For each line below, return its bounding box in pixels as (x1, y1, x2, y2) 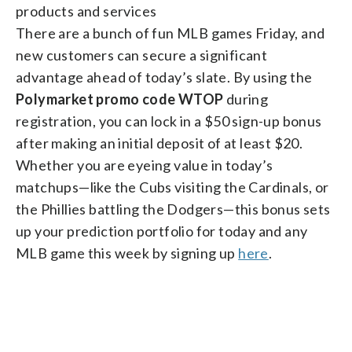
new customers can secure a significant (16, 46, 268, 64)
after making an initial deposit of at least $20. (16, 134, 303, 152)
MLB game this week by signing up (16, 244, 239, 262)
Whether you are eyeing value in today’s (16, 156, 273, 174)
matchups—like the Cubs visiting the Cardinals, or (16, 178, 329, 196)
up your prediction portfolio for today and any (16, 222, 308, 240)
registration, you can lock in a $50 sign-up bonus (16, 112, 322, 130)
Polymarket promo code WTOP (16, 90, 224, 108)
